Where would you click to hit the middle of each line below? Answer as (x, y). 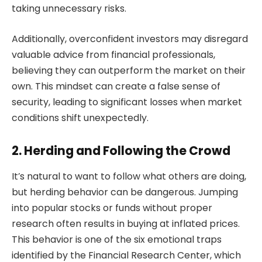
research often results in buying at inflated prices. (126, 223)
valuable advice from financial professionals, (113, 54)
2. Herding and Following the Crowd (121, 150)
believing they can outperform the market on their (129, 70)
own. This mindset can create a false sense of (116, 86)
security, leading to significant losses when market (127, 102)
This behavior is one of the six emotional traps (117, 239)
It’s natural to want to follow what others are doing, (129, 176)
